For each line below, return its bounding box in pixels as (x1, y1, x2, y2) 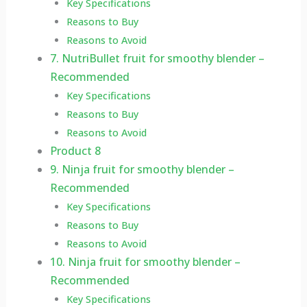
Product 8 (49, 143, 101, 159)
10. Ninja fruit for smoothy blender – (49, 254, 241, 270)
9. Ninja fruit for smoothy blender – (49, 162, 234, 177)
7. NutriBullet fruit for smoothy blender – (49, 51, 265, 66)
